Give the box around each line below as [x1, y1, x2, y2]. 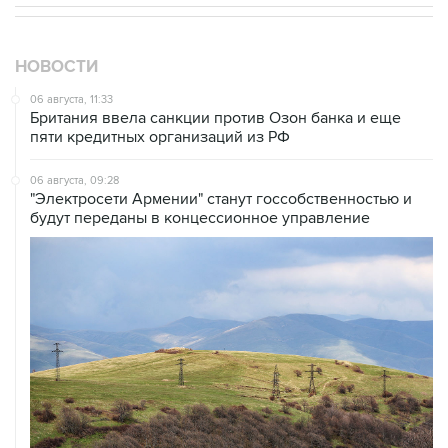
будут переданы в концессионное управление [30, 208, 370, 229]
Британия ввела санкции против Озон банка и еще [30, 108, 401, 129]
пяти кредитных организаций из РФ [30, 127, 290, 148]
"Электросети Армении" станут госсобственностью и [30, 189, 412, 210]
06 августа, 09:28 [30, 174, 119, 188]
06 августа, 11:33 [30, 93, 113, 107]
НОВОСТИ [15, 57, 98, 78]
